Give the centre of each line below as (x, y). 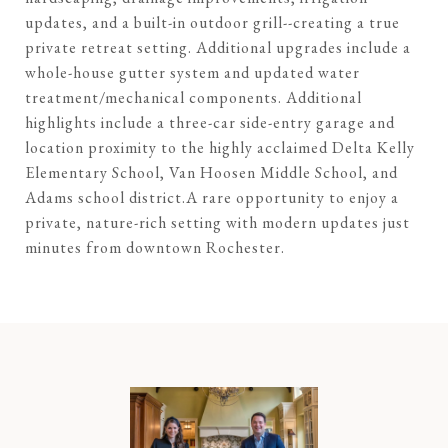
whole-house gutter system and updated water (192, 72)
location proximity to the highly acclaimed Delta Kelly (220, 147)
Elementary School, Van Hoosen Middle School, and (211, 172)
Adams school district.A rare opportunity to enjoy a (212, 197)
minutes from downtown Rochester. (155, 247)
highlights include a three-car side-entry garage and (210, 122)
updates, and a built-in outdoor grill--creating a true (212, 22)
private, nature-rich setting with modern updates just (217, 222)
